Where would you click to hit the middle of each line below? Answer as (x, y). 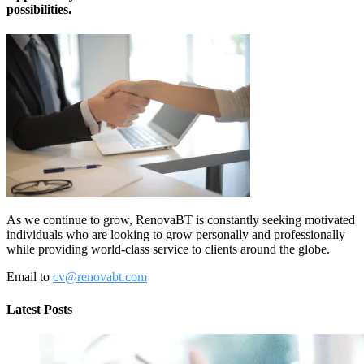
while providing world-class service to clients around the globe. (168, 249)
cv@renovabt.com (100, 277)
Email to (30, 277)
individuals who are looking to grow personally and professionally (176, 235)
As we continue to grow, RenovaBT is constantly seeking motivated (181, 220)
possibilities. (39, 9)
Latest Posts (39, 309)
